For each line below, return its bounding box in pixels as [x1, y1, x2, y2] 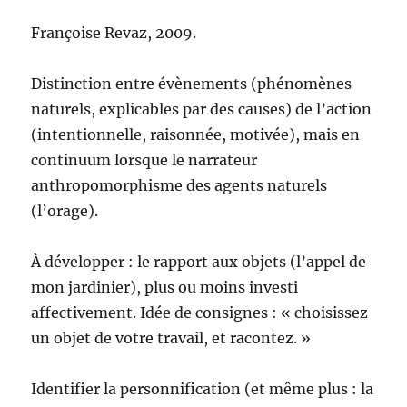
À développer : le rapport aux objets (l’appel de [31, 253, 367, 272]
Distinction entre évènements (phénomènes [31, 74, 352, 94]
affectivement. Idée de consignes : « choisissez [31, 303, 369, 323]
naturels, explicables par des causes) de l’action [31, 100, 372, 119]
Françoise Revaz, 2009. [31, 24, 197, 43]
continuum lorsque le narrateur [31, 151, 258, 170]
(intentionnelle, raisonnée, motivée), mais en [31, 125, 361, 144]
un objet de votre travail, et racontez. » [31, 329, 312, 348]
